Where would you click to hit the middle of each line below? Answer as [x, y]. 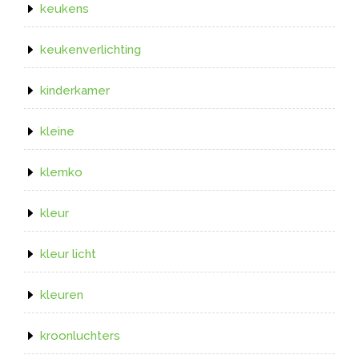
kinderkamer [75, 90]
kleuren [62, 294]
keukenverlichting [91, 49]
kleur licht [68, 254]
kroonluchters [80, 335]
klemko [61, 172]
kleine [57, 131]
